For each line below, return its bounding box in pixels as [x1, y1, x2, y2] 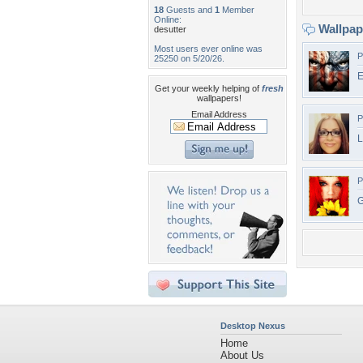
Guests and [164, 5, 215, 15]
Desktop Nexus [220, 321, 285, 331]
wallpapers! [196, 93, 241, 103]
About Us [220, 349, 264, 361]
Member [220, 5, 254, 15]
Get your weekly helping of [154, 83, 262, 93]
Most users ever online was [154, 44, 263, 53]
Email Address [190, 109, 247, 119]
